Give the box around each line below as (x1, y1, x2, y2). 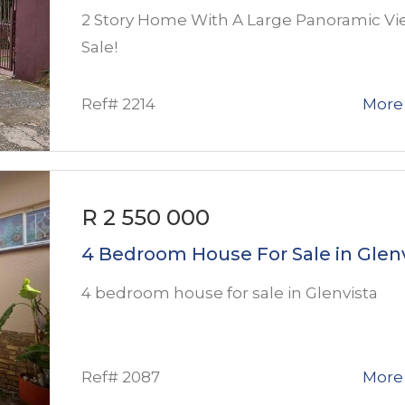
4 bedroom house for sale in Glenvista (81, 283, 378, 302)
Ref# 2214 (81, 94, 155, 113)
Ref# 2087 (81, 367, 160, 386)
